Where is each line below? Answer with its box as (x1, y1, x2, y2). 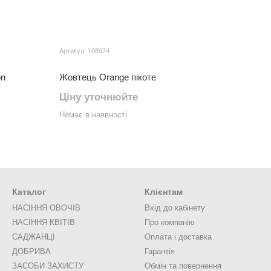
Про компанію (145, 218, 195, 227)
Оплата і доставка (145, 232, 212, 241)
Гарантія (145, 247, 175, 256)
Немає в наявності (59, 110, 127, 119)
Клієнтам (145, 187, 183, 197)
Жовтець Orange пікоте (59, 72, 156, 82)
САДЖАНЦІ (12, 232, 55, 241)
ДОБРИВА (12, 247, 51, 256)
